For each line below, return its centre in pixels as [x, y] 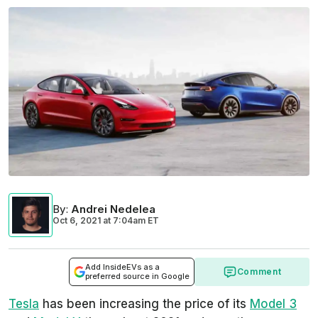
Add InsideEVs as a [122, 267]
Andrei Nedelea [113, 209]
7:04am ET [135, 221]
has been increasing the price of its [144, 304]
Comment [259, 272]
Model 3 [273, 304]
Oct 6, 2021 [77, 221]
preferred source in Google [137, 276]
